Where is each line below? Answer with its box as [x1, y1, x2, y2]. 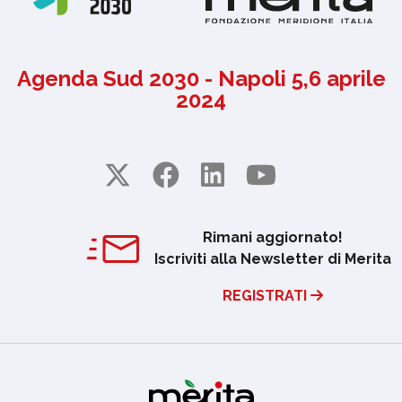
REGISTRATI [223, 286, 310, 304]
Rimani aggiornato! [203, 229, 343, 246]
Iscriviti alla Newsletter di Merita [154, 250, 391, 267]
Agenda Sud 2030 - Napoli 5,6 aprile [16, 66, 386, 92]
